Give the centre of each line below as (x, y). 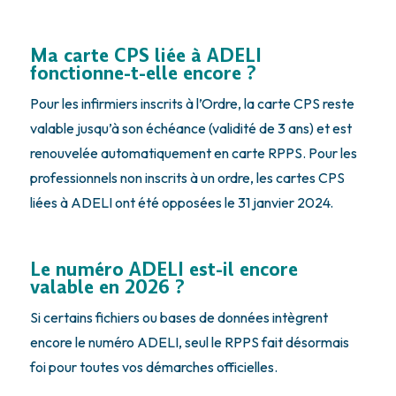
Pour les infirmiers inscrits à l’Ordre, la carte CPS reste (192, 104)
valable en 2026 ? (107, 288)
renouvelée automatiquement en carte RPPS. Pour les (193, 153)
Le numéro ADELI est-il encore (164, 270)
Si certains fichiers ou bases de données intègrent (179, 318)
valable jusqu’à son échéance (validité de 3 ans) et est (190, 129)
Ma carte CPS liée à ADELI (145, 56)
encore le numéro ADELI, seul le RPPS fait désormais (189, 343)
